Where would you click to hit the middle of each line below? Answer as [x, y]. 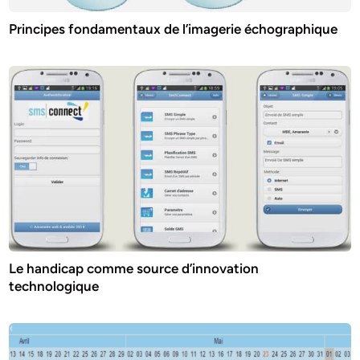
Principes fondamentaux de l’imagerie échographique [174, 29]
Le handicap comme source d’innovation [134, 269]
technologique [54, 286]
